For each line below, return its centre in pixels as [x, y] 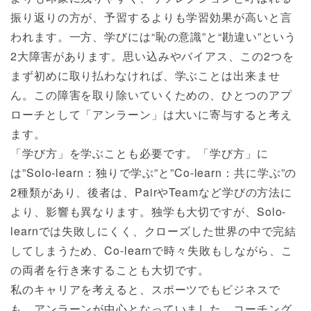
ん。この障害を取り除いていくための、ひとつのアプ [151, 94]
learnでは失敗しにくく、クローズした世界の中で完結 [154, 230]
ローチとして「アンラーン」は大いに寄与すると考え [151, 114]
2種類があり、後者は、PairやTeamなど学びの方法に [152, 192]
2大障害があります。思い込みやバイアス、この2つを [152, 56]
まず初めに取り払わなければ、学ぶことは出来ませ [145, 75]
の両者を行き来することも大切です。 [110, 269]
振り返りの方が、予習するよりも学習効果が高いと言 [151, 17]
